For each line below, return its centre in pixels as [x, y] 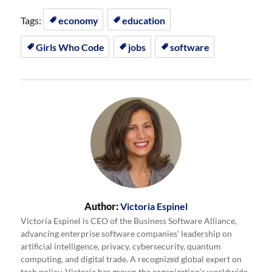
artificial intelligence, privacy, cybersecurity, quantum [121, 247]
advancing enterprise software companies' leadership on [127, 234]
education [144, 20]
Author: [101, 206]
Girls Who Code [70, 47]
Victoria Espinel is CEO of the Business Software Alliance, [129, 221]
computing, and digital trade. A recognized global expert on [131, 260]
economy [78, 20]
